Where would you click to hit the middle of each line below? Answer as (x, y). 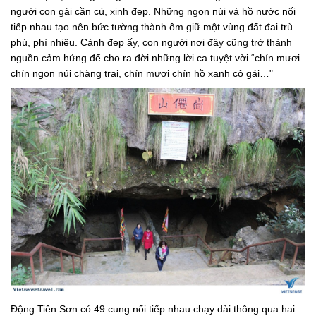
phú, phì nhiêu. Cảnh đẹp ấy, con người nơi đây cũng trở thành (151, 43)
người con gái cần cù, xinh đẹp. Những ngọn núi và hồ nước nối (153, 12)
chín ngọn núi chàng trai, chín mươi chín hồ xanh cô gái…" (142, 74)
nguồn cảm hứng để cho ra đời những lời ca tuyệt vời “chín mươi (155, 58)
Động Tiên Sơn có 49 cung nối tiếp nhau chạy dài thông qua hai (153, 309)
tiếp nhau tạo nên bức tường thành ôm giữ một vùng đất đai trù (152, 27)
